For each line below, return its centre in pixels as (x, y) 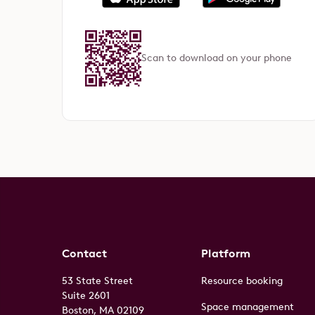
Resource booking (242, 281)
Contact (84, 253)
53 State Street (97, 281)
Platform (226, 253)
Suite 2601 (86, 295)
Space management (248, 307)
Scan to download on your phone (217, 58)
